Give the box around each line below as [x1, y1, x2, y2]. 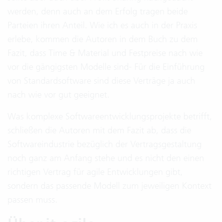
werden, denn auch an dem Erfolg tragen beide [7, 5, 188, 17]
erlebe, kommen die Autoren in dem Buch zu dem [7, 33, 198, 45]
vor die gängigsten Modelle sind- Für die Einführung [7, 61, 205, 72]
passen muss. [7, 194, 57, 205]
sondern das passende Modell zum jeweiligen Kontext [7, 180, 212, 191]
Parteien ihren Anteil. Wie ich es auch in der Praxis [7, 19, 197, 31]
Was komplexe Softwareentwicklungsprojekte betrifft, [7, 111, 212, 122]
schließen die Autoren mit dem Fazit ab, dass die [7, 124, 191, 136]
